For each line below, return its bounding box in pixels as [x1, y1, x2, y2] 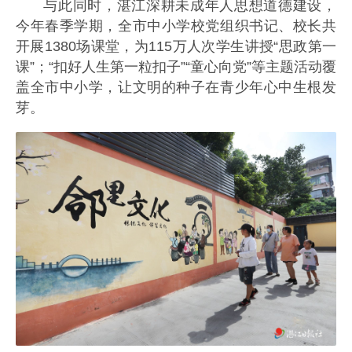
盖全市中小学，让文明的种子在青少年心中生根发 [16, 79, 336, 96]
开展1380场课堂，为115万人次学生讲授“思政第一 [16, 38, 336, 55]
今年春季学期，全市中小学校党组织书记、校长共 [16, 18, 336, 35]
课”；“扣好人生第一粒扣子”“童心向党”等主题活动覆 [16, 59, 336, 75]
